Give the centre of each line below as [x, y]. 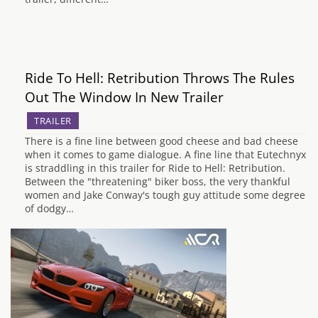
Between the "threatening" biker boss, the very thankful [158, 181]
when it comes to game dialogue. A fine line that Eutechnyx [165, 154]
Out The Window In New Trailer [124, 97]
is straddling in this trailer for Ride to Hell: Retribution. [155, 168]
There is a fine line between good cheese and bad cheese [161, 141]
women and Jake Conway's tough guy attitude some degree [165, 194]
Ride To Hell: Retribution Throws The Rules [160, 77]
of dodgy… [49, 208]
